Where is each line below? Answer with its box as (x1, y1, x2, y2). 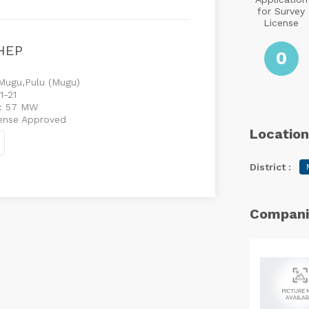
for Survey (257, 5, 306, 17)
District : (249, 161, 291, 172)
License (263, 17, 299, 28)
